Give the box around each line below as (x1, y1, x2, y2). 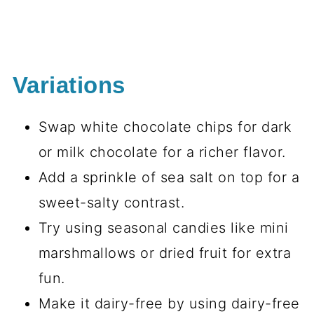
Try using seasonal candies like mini (38, 219, 289, 236)
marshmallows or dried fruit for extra (38, 245, 292, 261)
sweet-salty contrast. (38, 194, 185, 211)
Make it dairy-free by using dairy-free (38, 295, 300, 312)
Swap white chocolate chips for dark (38, 118, 292, 135)
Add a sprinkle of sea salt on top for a (38, 169, 300, 186)
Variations (12, 73, 125, 98)
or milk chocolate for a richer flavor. (38, 144, 286, 161)
